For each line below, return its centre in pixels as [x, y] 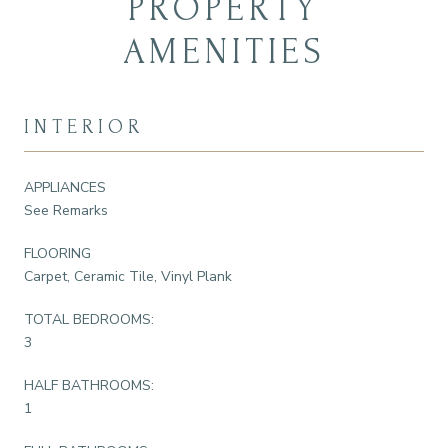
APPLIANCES [65, 187]
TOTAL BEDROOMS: [89, 319]
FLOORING [57, 253]
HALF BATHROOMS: [89, 385]
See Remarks [66, 210]
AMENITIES [224, 51]
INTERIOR [84, 126]
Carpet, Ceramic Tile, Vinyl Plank [128, 276]
